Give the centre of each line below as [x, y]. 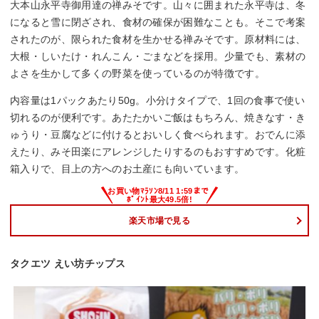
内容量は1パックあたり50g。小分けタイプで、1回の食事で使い [157, 101]
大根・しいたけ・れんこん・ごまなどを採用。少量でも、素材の [158, 57]
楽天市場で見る [159, 220]
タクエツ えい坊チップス [68, 263]
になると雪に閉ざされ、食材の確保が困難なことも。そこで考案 [158, 22]
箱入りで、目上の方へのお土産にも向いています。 [127, 169]
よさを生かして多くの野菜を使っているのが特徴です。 [138, 74]
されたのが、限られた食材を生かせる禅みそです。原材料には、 [158, 40]
